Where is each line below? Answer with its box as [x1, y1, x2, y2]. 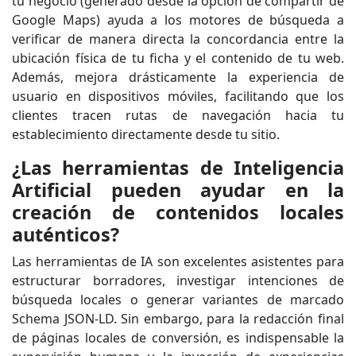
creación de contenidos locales [12, 199, 344, 225]
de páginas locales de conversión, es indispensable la [12, 328, 344, 346]
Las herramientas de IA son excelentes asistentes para [12, 252, 344, 270]
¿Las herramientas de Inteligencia [12, 154, 344, 180]
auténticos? [12, 221, 119, 247]
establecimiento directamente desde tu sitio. [12, 125, 280, 143]
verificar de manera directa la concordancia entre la [12, 29, 344, 48]
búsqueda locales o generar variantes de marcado [12, 290, 344, 308]
